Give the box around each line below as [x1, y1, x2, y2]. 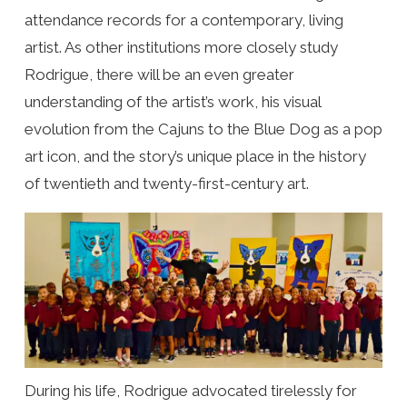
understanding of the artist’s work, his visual [24, 92, 321, 111]
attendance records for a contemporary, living [24, 10, 343, 29]
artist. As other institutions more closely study [24, 37, 338, 56]
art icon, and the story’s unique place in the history [24, 146, 366, 165]
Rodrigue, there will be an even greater [24, 65, 294, 84]
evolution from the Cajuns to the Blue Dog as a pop [24, 119, 382, 138]
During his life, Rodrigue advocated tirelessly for [24, 381, 357, 400]
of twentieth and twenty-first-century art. [24, 174, 309, 193]
